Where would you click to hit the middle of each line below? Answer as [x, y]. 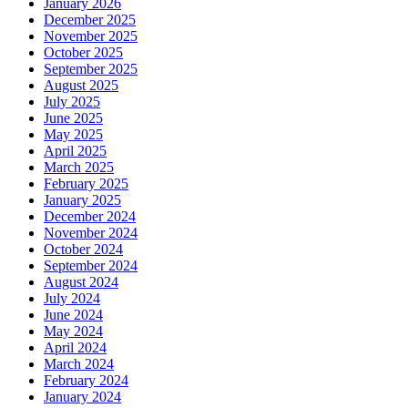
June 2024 [73, 314]
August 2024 [81, 281]
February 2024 [86, 380]
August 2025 [81, 85]
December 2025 [90, 19]
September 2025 [91, 68]
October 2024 [83, 249]
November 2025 [91, 36]
